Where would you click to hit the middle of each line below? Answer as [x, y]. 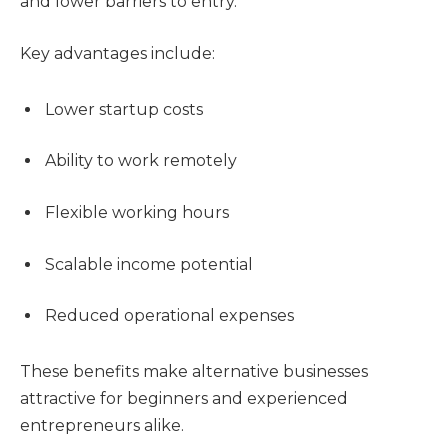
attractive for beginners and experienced [184, 399]
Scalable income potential [149, 264]
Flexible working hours [137, 212]
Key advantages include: [117, 53]
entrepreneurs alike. [102, 426]
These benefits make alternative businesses [194, 372]
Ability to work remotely [141, 161]
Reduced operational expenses [169, 316]
